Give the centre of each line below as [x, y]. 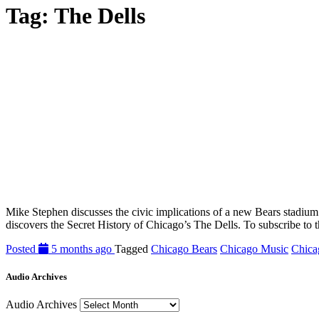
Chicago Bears [184, 249]
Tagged [133, 249]
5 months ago [82, 249]
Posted [22, 249]
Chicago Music [254, 249]
